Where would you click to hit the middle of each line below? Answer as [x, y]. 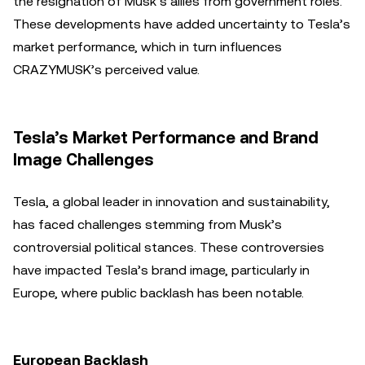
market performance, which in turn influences [147, 47]
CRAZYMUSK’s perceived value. [106, 70]
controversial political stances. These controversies [169, 247]
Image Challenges [84, 160]
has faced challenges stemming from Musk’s [147, 224]
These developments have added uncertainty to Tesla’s [182, 24]
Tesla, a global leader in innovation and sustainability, [172, 202]
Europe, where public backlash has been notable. [158, 293]
